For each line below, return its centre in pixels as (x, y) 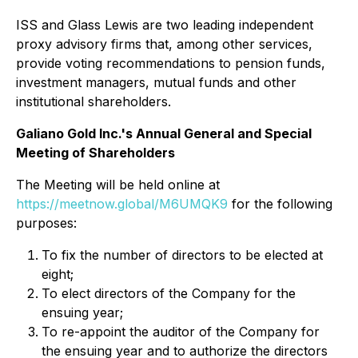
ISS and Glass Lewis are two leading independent (165, 25)
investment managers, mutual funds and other (156, 82)
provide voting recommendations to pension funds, (171, 63)
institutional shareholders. (93, 101)
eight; (58, 274)
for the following (280, 204)
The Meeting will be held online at (118, 185)
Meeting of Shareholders (95, 153)
